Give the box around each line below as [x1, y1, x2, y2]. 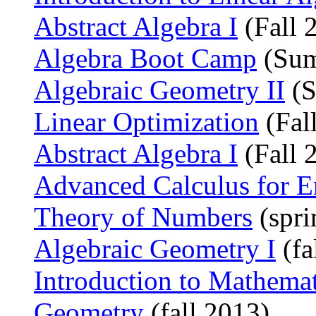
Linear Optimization [34, 106, 259, 137]
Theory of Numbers [34, 201, 253, 232]
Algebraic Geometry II [34, 74, 285, 105]
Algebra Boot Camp [34, 42, 257, 73]
